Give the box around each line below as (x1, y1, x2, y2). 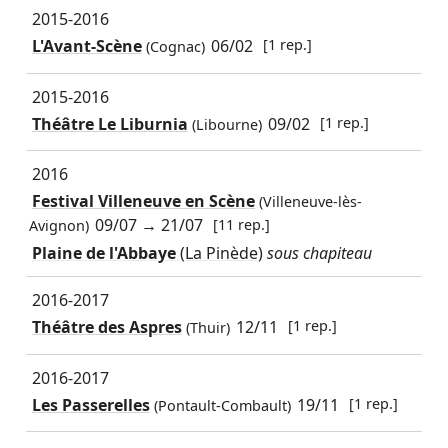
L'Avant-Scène (31, 35, 142, 58)
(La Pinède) (179, 241, 263, 264)
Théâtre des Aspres (31, 316, 182, 339)
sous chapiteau (266, 241, 372, 264)
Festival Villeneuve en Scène (31, 190, 255, 213)
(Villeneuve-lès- (254, 192, 362, 212)
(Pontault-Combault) (149, 396, 291, 416)
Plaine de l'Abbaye (31, 241, 180, 264)
